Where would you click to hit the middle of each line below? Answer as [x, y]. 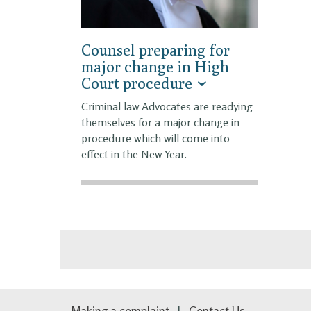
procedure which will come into [155, 138]
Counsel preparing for [155, 50]
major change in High [155, 67]
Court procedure [137, 84]
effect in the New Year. [134, 154]
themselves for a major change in [160, 123]
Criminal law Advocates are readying [167, 107]
